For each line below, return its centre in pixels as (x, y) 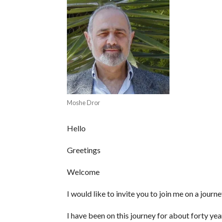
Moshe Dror (83, 103)
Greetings (83, 150)
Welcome (83, 172)
